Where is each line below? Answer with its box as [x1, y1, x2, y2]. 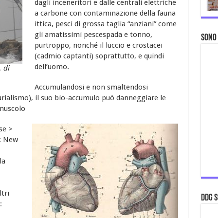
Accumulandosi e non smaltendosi [34, 82, 148, 91]
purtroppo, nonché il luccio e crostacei [34, 40, 163, 50]
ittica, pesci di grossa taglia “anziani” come [34, 19, 177, 28]
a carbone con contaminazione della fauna [34, 8, 176, 18]
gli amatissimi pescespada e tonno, [34, 30, 152, 39]
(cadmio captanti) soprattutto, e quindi [34, 51, 164, 60]
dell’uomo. [34, 62, 69, 71]
